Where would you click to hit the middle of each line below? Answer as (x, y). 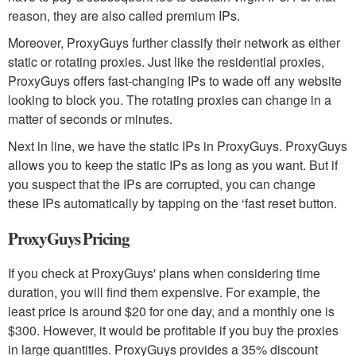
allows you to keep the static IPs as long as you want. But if (173, 165)
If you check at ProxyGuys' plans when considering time (164, 273)
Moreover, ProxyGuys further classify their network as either (174, 43)
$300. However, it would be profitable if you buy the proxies (173, 331)
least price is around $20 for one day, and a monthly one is (171, 311)
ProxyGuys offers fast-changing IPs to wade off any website (175, 81)
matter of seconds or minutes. (90, 119)
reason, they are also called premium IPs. (124, 16)
